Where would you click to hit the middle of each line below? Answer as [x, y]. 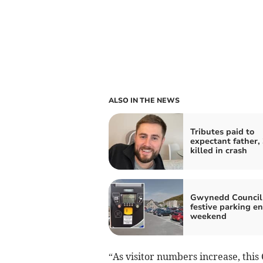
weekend [208, 217]
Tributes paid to [222, 132]
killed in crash [218, 151]
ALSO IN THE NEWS [144, 101]
